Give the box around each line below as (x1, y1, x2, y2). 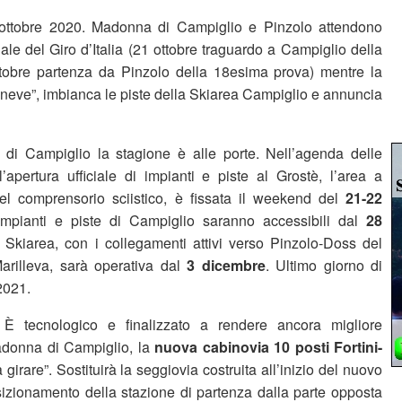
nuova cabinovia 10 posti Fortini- (154, 336, 383, 357)
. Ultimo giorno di (265, 255, 382, 275)
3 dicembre (187, 255, 266, 275)
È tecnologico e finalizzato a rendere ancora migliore (4, 314, 382, 335)
